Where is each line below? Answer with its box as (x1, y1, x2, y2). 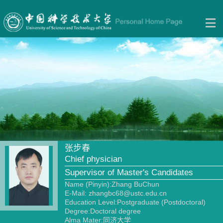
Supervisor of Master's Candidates (65, 168, 193, 177)
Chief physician (65, 154, 122, 164)
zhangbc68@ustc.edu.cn (89, 189, 167, 197)
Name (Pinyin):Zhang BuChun (65, 180, 159, 188)
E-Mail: (65, 189, 87, 197)
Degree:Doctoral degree (65, 207, 141, 215)
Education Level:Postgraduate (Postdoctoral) (65, 198, 206, 206)
